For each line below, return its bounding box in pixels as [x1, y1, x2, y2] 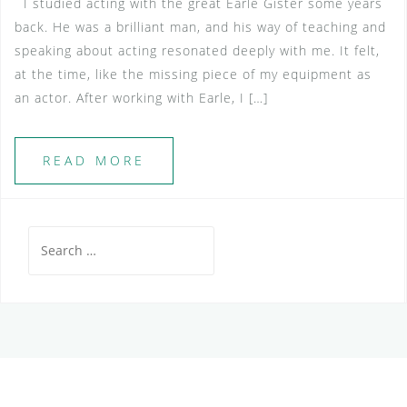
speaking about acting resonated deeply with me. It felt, [15, 42, 380, 59]
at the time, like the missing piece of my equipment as [15, 65, 372, 83]
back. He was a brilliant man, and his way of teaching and [15, 18, 386, 35]
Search [27, 228, 72, 245]
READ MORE [43, 152, 145, 169]
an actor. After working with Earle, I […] [15, 89, 268, 106]
